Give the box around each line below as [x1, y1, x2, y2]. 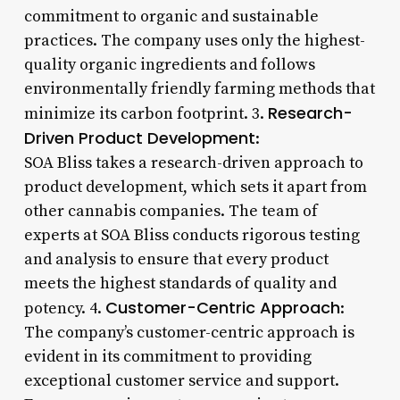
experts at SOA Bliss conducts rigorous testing [23, 224, 360, 246]
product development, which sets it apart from [23, 176, 367, 197]
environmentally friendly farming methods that [23, 78, 375, 99]
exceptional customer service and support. [23, 370, 339, 391]
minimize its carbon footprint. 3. [23, 103, 268, 124]
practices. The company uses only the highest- [23, 29, 365, 51]
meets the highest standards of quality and [23, 272, 337, 294]
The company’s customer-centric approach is [23, 321, 354, 343]
